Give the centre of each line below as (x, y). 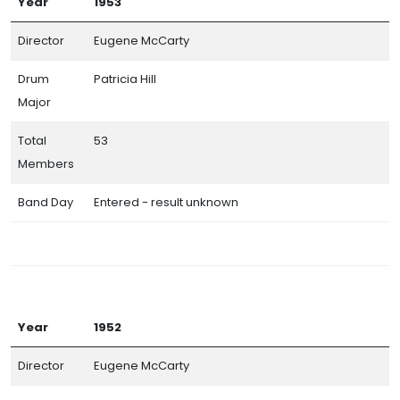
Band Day (46, 202)
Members (46, 163)
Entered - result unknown (166, 202)
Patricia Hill (125, 79)
